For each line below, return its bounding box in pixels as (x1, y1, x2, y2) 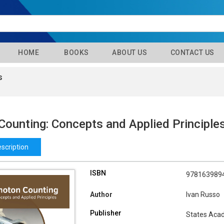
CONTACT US (168, 48, 214, 56)
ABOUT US (110, 48, 147, 56)
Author (89, 190, 112, 199)
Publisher (89, 209, 121, 217)
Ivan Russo (185, 190, 220, 199)
